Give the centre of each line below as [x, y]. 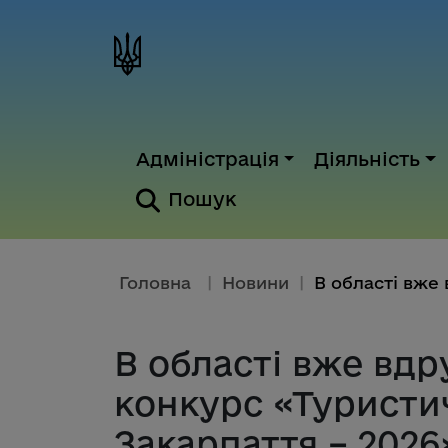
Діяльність [367, 159]
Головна [155, 283]
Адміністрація [207, 159]
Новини [255, 283]
